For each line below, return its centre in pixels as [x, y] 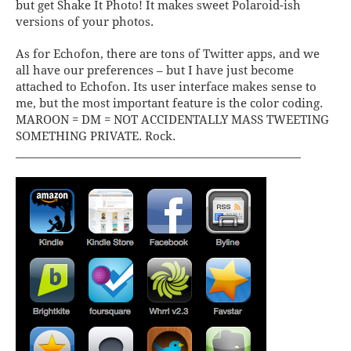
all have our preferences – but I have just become [155, 70]
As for [34, 54]
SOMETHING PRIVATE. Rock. [96, 136]
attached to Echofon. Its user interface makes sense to [166, 87]
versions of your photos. [85, 22]
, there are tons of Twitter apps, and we [210, 54]
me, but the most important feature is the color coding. [169, 103]
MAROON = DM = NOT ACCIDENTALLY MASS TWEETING [172, 119]
